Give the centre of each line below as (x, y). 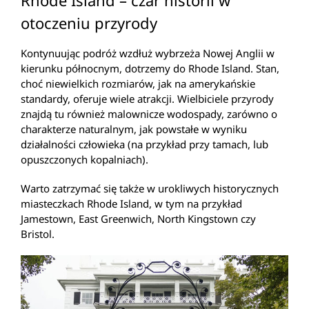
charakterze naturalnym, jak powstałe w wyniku (134, 129)
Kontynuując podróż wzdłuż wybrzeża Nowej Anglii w (148, 53)
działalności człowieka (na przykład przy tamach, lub (144, 144)
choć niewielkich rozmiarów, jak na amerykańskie (138, 83)
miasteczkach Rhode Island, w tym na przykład (131, 203)
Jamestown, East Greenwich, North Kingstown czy (138, 218)
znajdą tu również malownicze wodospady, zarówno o (149, 113)
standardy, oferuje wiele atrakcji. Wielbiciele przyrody (147, 98)
